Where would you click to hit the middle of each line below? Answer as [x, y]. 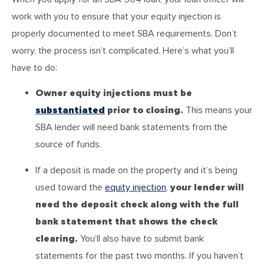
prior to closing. [144, 110]
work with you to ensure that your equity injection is [116, 17]
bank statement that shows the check [126, 221]
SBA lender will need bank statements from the [131, 128]
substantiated [70, 110]
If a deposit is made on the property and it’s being [136, 170]
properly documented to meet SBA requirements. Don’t [124, 34]
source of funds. [68, 145]
